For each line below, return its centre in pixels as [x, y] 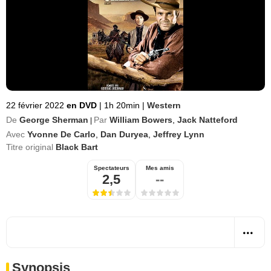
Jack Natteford [207, 120]
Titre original [31, 147]
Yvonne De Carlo [61, 134]
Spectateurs [111, 168]
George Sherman [54, 120]
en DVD [83, 105]
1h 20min [122, 105]
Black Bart [77, 147]
